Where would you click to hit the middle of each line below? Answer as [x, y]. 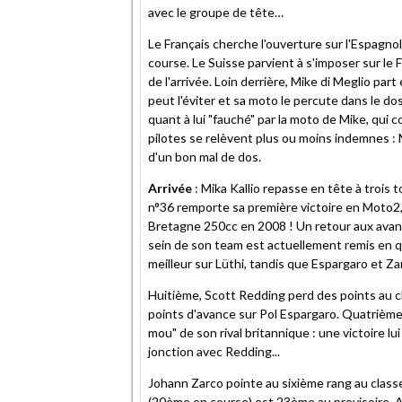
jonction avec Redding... [214, 351]
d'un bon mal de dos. [205, 156]
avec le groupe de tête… [216, 12]
